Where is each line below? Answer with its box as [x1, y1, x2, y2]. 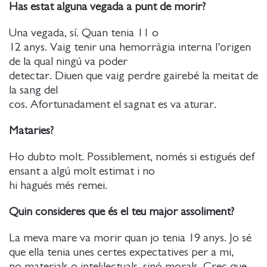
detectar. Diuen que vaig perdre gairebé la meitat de [9, 70, 258, 82]
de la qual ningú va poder [9, 55, 128, 67]
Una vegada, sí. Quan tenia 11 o [9, 27, 159, 39]
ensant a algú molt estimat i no [9, 165, 155, 177]
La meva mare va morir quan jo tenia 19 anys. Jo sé [9, 232, 252, 244]
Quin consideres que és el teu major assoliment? [9, 206, 234, 218]
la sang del [9, 84, 58, 96]
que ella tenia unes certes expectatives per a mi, [9, 246, 234, 258]
